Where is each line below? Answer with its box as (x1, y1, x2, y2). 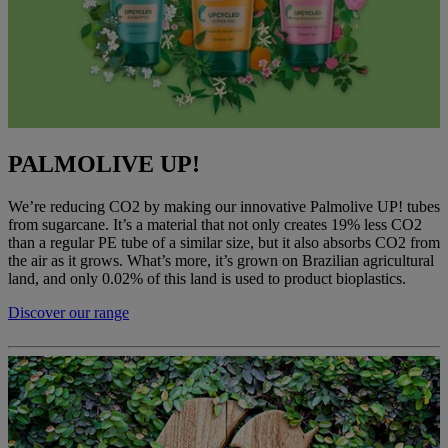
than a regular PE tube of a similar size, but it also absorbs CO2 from (8, 234, 440, 252)
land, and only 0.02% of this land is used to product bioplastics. (8, 270, 410, 288)
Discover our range (8, 304, 129, 322)
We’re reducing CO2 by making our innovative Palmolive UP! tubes (8, 198, 440, 216)
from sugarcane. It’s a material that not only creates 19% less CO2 (8, 216, 422, 234)
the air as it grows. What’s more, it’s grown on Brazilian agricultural (8, 252, 434, 270)
